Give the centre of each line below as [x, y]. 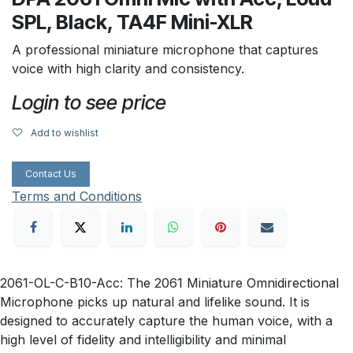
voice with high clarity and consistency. [130, 68]
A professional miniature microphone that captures [165, 49]
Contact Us [51, 173]
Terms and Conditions [77, 196]
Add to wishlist [65, 132]
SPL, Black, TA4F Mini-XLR [132, 22]
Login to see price [89, 102]
